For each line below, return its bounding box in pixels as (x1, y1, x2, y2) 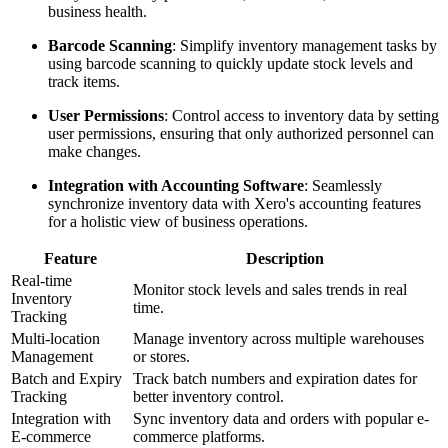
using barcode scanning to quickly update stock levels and (48, 55, 413, 73)
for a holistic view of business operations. (48, 213, 308, 231)
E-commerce (11, 428, 91, 446)
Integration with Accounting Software (48, 177, 304, 195)
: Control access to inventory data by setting (164, 107, 439, 125)
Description (246, 250, 324, 268)
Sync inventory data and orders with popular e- (133, 410, 429, 428)
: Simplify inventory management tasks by (172, 37, 437, 55)
